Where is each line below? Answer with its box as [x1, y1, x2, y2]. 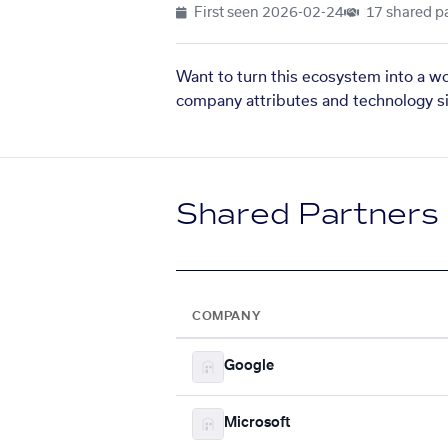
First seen [191, 6, 262, 20]
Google [224, 359, 274, 374]
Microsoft [224, 416, 290, 431]
